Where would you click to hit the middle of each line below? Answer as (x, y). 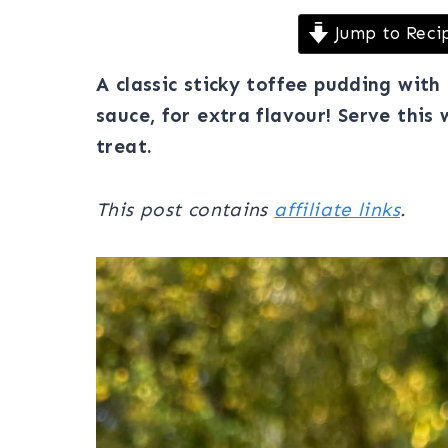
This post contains (185, 209)
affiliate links (337, 209)
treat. (124, 146)
